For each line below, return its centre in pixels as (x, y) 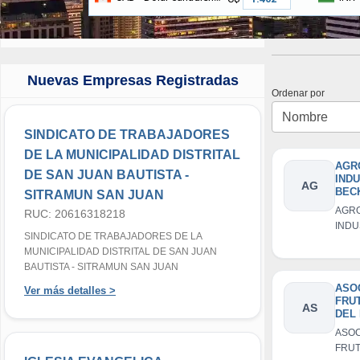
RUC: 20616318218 (75, 214)
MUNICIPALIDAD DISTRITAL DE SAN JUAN (121, 252)
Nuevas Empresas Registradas (133, 80)
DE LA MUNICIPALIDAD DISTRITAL (132, 155)
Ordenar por (301, 93)
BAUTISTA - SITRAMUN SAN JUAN (101, 267)
